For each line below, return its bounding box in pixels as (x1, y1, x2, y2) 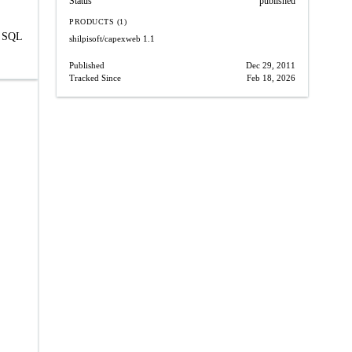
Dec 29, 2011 (246, 60, 295, 70)
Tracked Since (69, 73, 121, 82)
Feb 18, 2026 (247, 73, 295, 82)
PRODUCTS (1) (69, 17, 126, 26)
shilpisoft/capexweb (69, 34, 141, 43)
